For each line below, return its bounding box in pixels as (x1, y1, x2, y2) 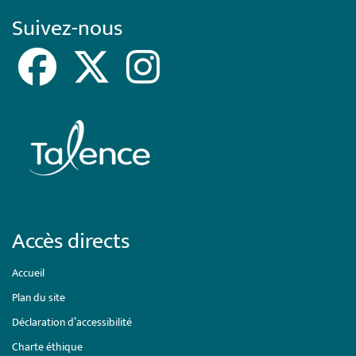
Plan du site (12, 288, 65, 308)
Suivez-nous (12, 10, 122, 47)
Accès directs (12, 222, 130, 261)
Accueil (12, 264, 44, 283)
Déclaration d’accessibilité (12, 313, 132, 332)
